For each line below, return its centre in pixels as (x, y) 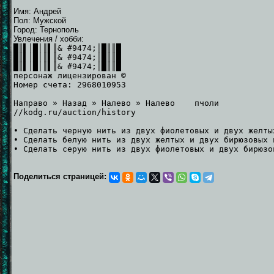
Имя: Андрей (37, 11)
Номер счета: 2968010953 (70, 84)
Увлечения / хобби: (49, 39)
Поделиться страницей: (61, 176)
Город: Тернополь (46, 29)
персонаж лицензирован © (70, 75)
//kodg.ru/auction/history (75, 112)
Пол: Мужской (40, 20)
